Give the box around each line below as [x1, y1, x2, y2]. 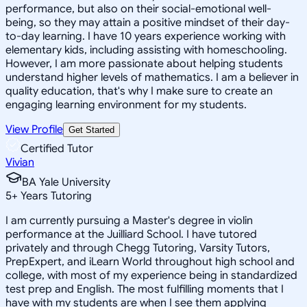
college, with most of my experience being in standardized [5, 268, 297, 282]
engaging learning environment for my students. [5, 97, 247, 112]
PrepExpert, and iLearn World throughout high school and [5, 254, 295, 269]
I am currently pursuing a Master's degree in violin [5, 213, 253, 228]
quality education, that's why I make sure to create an [5, 84, 273, 98]
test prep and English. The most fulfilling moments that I [5, 282, 284, 296]
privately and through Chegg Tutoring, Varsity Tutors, [5, 241, 270, 255]
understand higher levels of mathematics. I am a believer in [5, 70, 299, 84]
